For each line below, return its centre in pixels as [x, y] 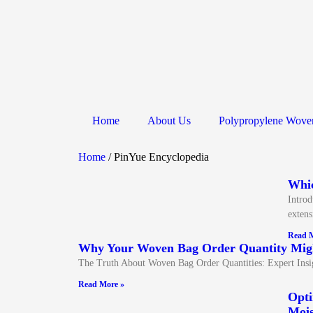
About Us [169, 121]
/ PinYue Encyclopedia [157, 157]
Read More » [101, 284]
